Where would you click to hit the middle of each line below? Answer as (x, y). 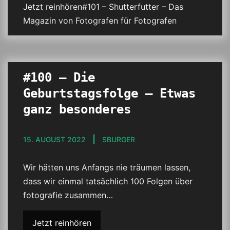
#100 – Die (59, 78)
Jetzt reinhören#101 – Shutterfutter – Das (103, 7)
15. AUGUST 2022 (54, 139)
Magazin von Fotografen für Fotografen (100, 21)
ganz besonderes (77, 109)
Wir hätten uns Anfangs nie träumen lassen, (107, 167)
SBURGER (119, 139)
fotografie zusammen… (68, 195)
